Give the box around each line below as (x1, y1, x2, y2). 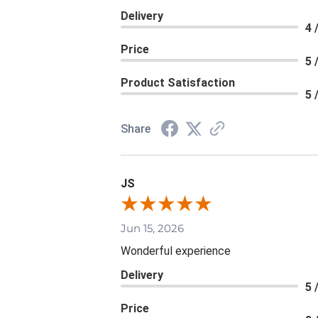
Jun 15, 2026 (121, 221, 184, 235)
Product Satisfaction (121, 75, 235, 89)
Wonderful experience (121, 243, 231, 258)
